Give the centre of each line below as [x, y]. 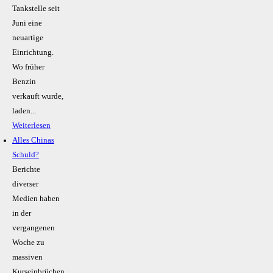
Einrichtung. [33, 53]
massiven [27, 257]
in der [22, 214]
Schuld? [26, 155]
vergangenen [34, 228]
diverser [25, 184]
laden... [24, 111]
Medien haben [36, 199]
